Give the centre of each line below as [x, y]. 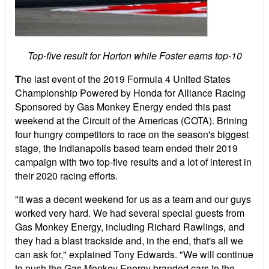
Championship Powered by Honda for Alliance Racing [130, 93]
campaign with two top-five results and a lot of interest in [133, 162]
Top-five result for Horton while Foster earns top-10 [134, 56]
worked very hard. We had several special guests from [130, 213]
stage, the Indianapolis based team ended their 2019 [126, 148]
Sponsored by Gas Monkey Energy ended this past [123, 107]
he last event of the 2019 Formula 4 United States [126, 79]
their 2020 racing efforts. [66, 176]
